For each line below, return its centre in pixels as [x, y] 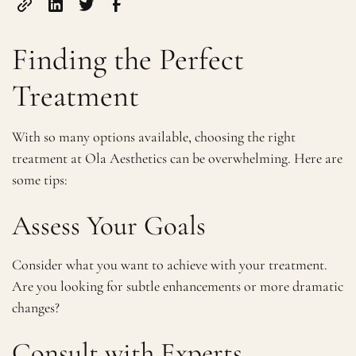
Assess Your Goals [109, 225]
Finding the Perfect [128, 59]
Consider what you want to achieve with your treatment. [170, 265]
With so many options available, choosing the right [154, 137]
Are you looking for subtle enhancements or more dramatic [178, 286]
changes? [36, 308]
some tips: [40, 180]
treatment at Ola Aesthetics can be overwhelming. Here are [178, 159]
